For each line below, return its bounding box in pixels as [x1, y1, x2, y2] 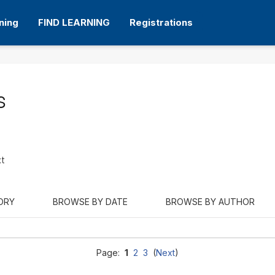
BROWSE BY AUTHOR [166, 196, 255, 207]
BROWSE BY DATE [53, 196, 128, 207]
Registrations [130, 17, 193, 28]
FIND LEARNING [38, 17, 110, 28]
